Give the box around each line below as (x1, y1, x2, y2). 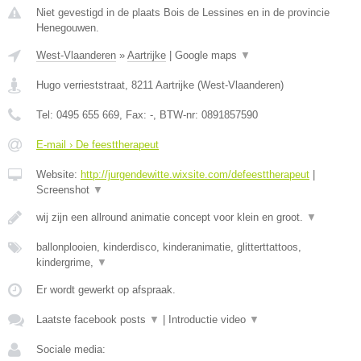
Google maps (175, 48, 240, 61)
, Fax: (119, 108, 150, 121)
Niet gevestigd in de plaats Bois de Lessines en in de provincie (36, 6, 330, 19)
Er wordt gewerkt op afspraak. (36, 283, 176, 296)
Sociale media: (36, 342, 106, 355)
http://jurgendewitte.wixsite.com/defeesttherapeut (81, 168, 309, 180)
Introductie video (168, 313, 249, 326)
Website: (36, 168, 81, 180)
